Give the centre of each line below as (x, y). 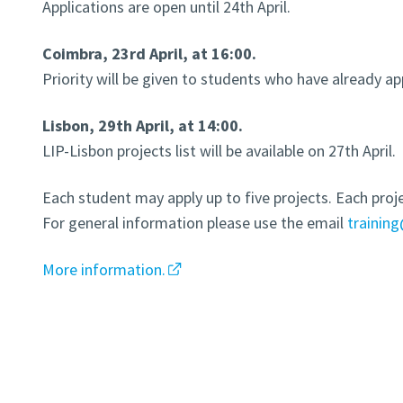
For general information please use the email (194, 223)
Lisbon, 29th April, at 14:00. (142, 126)
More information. (103, 270)
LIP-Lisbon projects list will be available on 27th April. (219, 151)
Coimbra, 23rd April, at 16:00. (149, 54)
